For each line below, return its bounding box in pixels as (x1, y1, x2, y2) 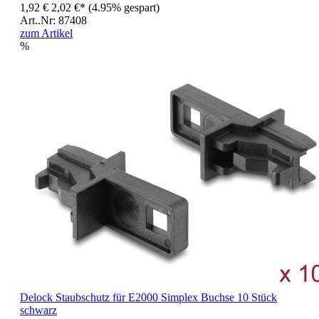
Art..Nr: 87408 (20, 14, 87, 26)
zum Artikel (20, 26, 73, 39)
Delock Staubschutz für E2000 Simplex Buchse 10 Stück (20, 291, 277, 303)
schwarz (20, 303, 57, 316)
